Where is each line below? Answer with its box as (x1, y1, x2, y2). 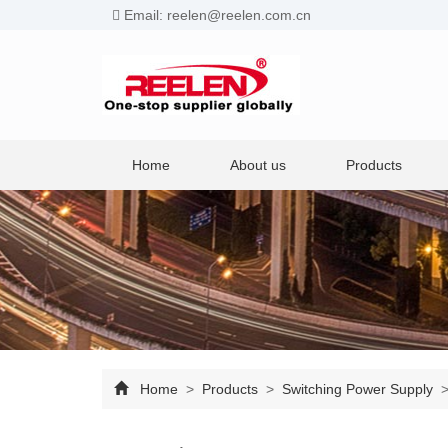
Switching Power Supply (278, 381, 437, 397)
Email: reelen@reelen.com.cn (120, 7, 311, 23)
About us (230, 157, 286, 173)
